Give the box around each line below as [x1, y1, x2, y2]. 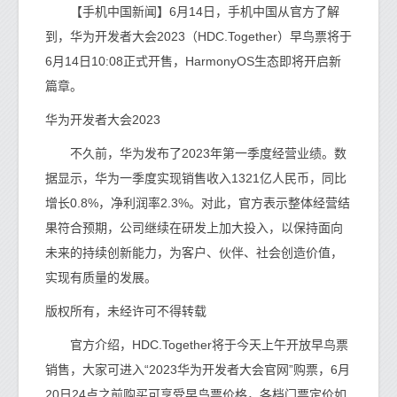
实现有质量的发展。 [45, 270, 157, 284]
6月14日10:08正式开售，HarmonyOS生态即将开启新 [45, 54, 341, 68]
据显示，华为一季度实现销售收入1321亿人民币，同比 [45, 171, 346, 185]
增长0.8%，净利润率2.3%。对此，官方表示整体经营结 [45, 196, 350, 210]
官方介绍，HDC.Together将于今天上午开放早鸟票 [45, 338, 348, 352]
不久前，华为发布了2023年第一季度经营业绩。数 [45, 146, 346, 160]
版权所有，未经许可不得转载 [45, 304, 206, 318]
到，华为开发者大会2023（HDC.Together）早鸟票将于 [45, 29, 352, 43]
